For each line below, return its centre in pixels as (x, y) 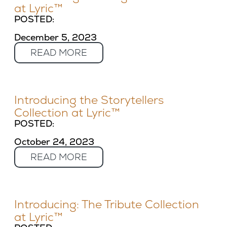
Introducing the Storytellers (89, 100)
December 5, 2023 (55, 37)
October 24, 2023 (54, 142)
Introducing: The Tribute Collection (107, 204)
